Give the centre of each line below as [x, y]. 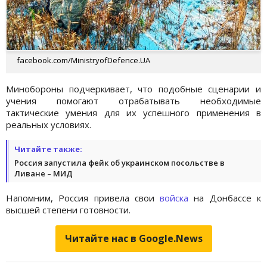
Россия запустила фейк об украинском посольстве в [119, 163]
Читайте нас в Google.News [133, 239]
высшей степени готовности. [68, 210]
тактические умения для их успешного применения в [133, 113]
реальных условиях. [50, 125]
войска [174, 198]
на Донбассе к [225, 198]
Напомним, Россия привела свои [83, 198]
